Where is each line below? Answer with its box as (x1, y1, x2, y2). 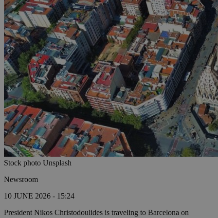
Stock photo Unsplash (4, 159, 72, 167)
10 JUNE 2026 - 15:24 (4, 192, 74, 200)
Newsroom (4, 175, 38, 184)
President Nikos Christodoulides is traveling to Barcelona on (4, 208, 189, 217)
